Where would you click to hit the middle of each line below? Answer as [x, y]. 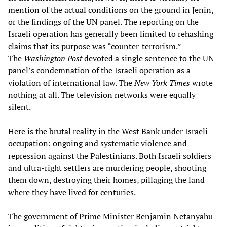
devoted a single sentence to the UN [148, 59]
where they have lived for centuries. [72, 192]
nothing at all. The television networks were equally [102, 95]
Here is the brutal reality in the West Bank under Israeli [108, 131]
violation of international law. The [71, 83]
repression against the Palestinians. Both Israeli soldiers [110, 156]
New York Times [162, 83]
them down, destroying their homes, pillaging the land [106, 180]
